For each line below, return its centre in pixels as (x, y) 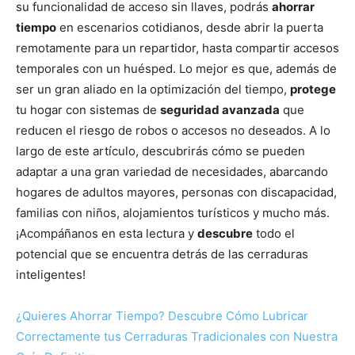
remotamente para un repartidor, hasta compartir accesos (177, 48)
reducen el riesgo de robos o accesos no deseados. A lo (173, 131)
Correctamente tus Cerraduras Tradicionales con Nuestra (177, 337)
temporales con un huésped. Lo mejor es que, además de (176, 69)
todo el (274, 234)
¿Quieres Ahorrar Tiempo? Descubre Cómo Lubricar (162, 316)
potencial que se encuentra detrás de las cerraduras (162, 254)
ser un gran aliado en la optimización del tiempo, (153, 90)
